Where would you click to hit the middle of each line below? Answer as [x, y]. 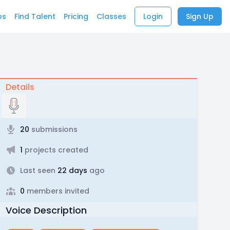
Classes [111, 16]
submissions [53, 129]
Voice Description [46, 210]
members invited [57, 191]
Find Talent [35, 16]
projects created [55, 150]
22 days [71, 170]
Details [20, 87]
